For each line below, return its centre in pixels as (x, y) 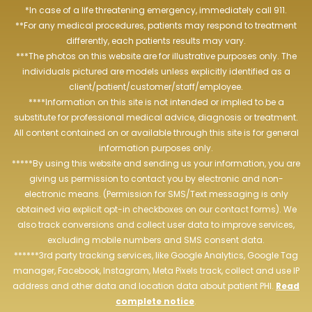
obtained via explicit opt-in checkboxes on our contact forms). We (156, 210)
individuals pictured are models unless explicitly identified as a (156, 72)
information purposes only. (156, 148)
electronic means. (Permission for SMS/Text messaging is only (156, 194)
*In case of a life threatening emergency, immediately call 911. (156, 10)
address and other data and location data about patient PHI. (144, 286)
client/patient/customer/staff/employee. (156, 87)
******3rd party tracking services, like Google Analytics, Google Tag (156, 256)
